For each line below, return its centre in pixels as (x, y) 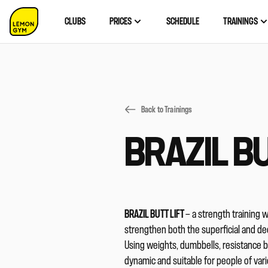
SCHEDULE (182, 21)
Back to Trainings (167, 109)
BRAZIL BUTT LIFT (155, 214)
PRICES (121, 21)
